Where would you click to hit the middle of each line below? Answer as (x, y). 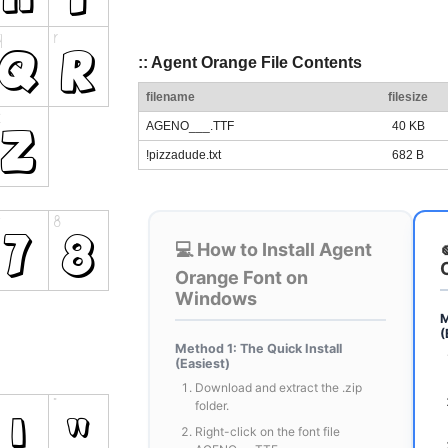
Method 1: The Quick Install (258, 349)
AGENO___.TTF (190, 126)
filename (170, 97)
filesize (408, 97)
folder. (212, 406)
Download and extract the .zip (278, 388)
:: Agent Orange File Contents (250, 62)
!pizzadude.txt (183, 155)
